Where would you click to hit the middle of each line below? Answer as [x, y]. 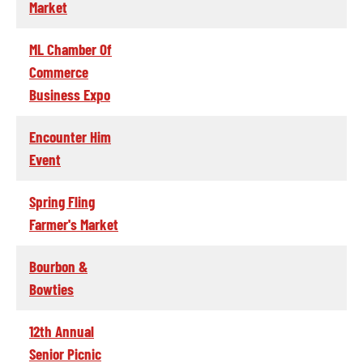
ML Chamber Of [70, 49]
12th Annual [62, 331]
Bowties [51, 288]
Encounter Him [70, 136]
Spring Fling [62, 201]
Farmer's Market [74, 224]
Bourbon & [58, 266]
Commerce [59, 71]
